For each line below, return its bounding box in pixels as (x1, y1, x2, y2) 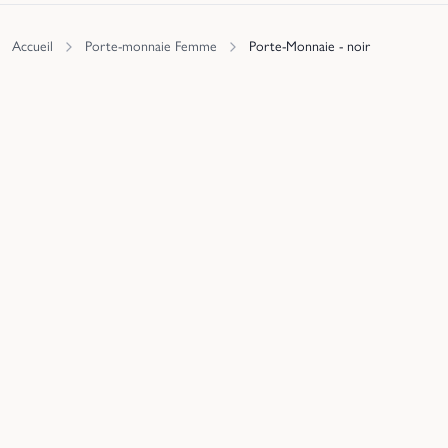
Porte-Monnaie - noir (249, 38, 370, 55)
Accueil (12, 38, 53, 55)
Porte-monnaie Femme (85, 38, 217, 55)
